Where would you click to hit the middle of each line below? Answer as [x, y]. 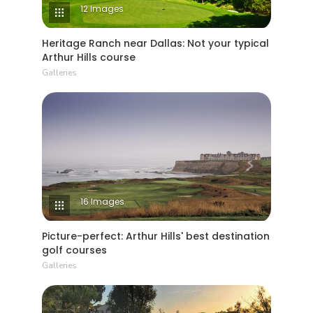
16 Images [102, 202]
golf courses [74, 250]
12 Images [102, 8]
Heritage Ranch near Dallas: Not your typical [155, 43]
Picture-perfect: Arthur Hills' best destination [156, 236]
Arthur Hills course [89, 57]
